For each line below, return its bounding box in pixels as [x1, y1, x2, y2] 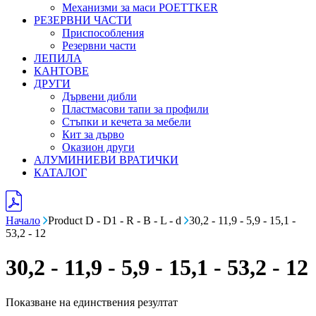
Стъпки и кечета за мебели [62, 116, 191, 128]
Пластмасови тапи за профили [62, 103, 209, 115]
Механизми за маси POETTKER [62, 1, 218, 13]
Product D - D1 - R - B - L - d [48, 214, 184, 226]
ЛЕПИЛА [34, 52, 82, 64]
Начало [6, 214, 40, 226]
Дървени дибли [62, 90, 137, 102]
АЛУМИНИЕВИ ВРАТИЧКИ [34, 154, 178, 166]
